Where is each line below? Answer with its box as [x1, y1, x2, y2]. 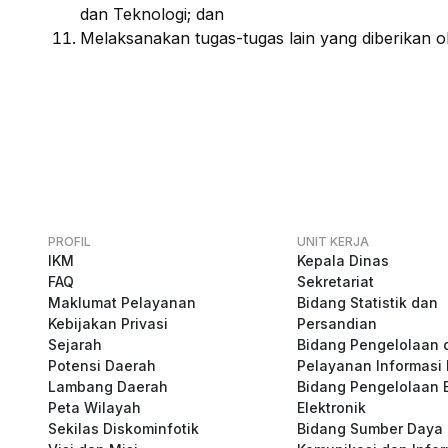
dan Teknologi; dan [80, 4, 224, 24]
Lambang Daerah [48, 378, 168, 395]
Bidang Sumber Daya [296, 420, 443, 437]
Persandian [296, 315, 377, 332]
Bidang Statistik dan [296, 294, 438, 311]
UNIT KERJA [296, 234, 369, 249]
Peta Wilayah [48, 399, 141, 416]
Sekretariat [296, 273, 374, 290]
